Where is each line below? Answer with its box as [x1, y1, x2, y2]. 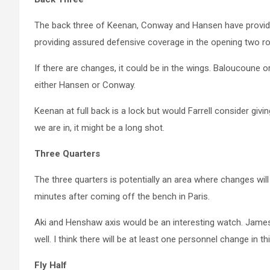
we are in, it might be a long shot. [34, 122, 165, 134]
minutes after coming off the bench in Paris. [34, 191, 210, 202]
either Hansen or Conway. [34, 80, 136, 91]
